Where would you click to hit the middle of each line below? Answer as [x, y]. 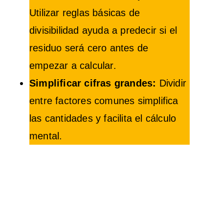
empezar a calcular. [73, 65]
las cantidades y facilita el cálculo [103, 118]
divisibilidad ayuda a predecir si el [103, 30]
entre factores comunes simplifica [104, 100]
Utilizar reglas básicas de [85, 12]
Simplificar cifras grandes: [93, 83]
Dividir [171, 83]
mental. [46, 136]
